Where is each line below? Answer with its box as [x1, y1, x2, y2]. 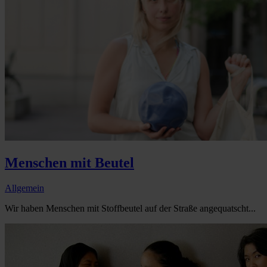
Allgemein [5, 183, 44, 194]
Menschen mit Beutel [5, 155, 134, 171]
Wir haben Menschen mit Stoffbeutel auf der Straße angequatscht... [5, 203, 256, 214]
